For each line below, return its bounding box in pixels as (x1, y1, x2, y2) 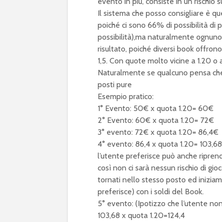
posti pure (98, 79, 132, 89)
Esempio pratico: (98, 91, 154, 101)
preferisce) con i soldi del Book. (98, 186, 204, 196)
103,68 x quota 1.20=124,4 (98, 210, 185, 220)
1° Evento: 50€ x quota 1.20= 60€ (98, 103, 214, 113)
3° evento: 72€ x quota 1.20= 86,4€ (98, 127, 219, 137)
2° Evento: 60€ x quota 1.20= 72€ (98, 115, 214, 125)
